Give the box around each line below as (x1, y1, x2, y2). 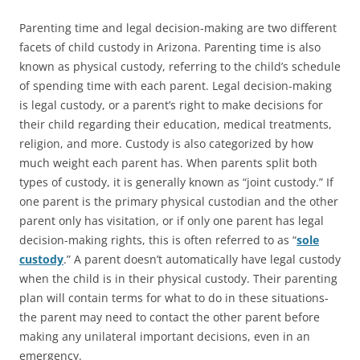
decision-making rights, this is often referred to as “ (19, 231, 297, 247)
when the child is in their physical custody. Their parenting (19, 270, 337, 286)
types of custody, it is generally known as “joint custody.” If (19, 174, 333, 190)
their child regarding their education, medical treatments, (19, 116, 332, 132)
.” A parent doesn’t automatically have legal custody (63, 251, 341, 267)
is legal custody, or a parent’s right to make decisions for (19, 96, 323, 112)
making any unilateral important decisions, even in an (19, 328, 310, 344)
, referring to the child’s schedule (162, 58, 341, 74)
